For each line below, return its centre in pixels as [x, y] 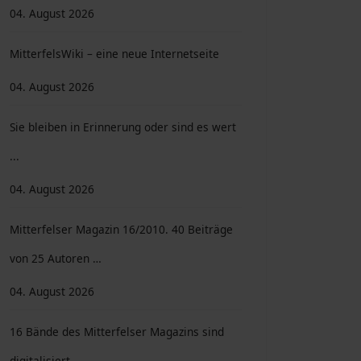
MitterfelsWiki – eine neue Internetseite [114, 54]
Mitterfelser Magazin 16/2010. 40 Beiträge [121, 229]
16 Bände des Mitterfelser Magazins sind [117, 332]
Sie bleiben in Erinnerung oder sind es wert [123, 127]
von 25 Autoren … [56, 258]
